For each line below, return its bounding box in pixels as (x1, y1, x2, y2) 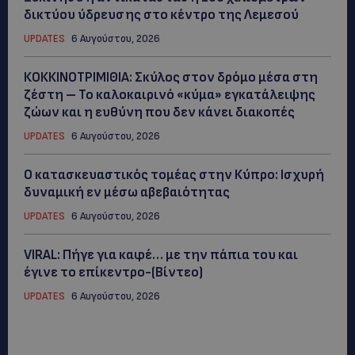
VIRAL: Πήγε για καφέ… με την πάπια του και (24, 246, 298, 263)
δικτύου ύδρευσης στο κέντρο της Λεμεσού (24, 6, 299, 23)
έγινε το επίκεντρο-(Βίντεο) (24, 264, 203, 281)
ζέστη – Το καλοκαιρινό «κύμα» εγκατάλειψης (24, 86, 315, 103)
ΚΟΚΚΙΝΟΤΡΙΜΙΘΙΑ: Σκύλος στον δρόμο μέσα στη (24, 69, 318, 86)
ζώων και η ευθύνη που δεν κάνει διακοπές (24, 104, 295, 120)
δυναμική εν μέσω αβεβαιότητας (24, 184, 230, 200)
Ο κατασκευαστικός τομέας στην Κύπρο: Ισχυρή (24, 166, 324, 183)
